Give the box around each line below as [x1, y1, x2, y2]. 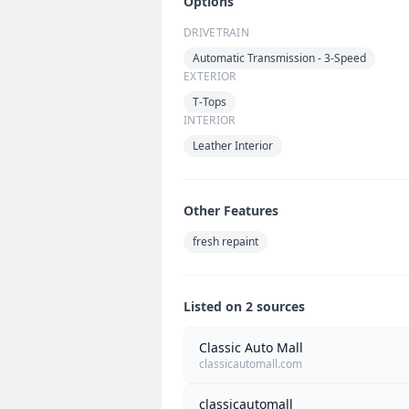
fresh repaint [193, 234, 258, 250]
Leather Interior [193, 138, 273, 154]
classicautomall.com [199, 356, 302, 372]
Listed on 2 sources [184, 298, 305, 316]
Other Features [184, 202, 278, 220]
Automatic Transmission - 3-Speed [193, 50, 366, 67]
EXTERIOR [184, 68, 236, 85]
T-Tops [193, 94, 226, 110]
